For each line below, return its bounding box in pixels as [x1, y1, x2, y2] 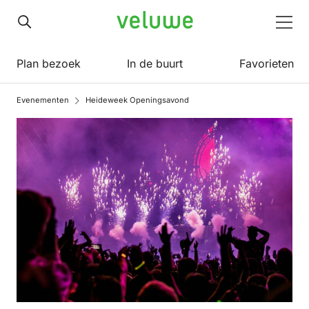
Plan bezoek [17, 57, 81, 70]
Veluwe [116, 14, 154, 28]
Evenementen [17, 95, 69, 105]
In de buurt [126, 57, 183, 70]
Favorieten [239, 57, 294, 70]
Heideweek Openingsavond [86, 95, 189, 105]
